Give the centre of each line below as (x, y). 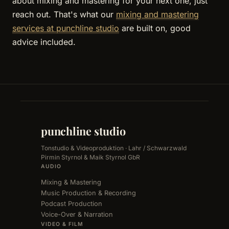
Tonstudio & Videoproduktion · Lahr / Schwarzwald (114, 148)
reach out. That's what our (64, 15)
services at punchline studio (66, 28)
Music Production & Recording (88, 193)
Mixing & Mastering (71, 182)
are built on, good (155, 28)
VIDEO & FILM (62, 224)
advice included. (44, 42)
